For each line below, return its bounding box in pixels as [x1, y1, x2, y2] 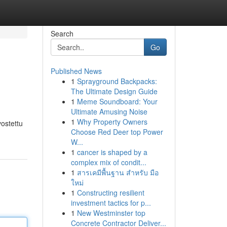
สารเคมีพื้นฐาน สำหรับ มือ [77, 167, 159, 177]
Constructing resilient [77, 187, 144, 198]
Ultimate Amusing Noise [70, 106, 147, 117]
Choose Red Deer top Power [70, 127, 163, 137]
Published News [50, 66, 102, 76]
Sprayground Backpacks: [77, 76, 157, 86]
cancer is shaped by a [77, 147, 147, 157]
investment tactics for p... [70, 198, 151, 208]
